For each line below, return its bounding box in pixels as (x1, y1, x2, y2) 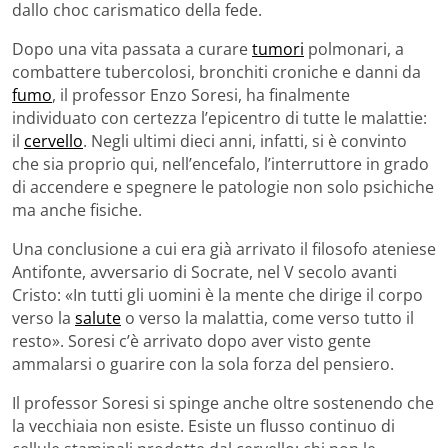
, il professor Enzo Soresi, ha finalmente (52, 83, 350, 106)
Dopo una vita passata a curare (12, 37, 252, 60)
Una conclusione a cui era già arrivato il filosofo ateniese (12, 237, 436, 260)
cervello (24, 129, 83, 152)
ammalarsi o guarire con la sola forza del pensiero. (12, 352, 394, 375)
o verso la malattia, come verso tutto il (121, 306, 414, 329)
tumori (252, 37, 304, 60)
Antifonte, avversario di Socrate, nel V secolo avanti (12, 260, 397, 283)
